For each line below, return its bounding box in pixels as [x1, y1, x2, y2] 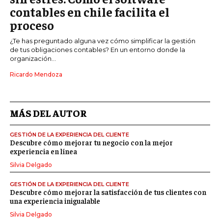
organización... [10, 54, 56, 62]
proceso [10, 17, 54, 32]
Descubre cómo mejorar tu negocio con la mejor [10, 137, 173, 147]
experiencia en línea [10, 146, 77, 156]
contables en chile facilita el [10, 3, 169, 19]
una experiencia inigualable [10, 195, 100, 205]
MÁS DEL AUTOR [10, 106, 86, 119]
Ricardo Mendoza [10, 70, 62, 78]
